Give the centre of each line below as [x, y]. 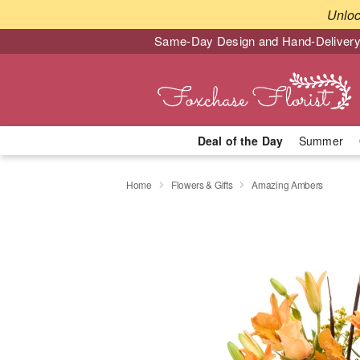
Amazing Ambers [288, 184]
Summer [321, 141]
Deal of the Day [240, 141]
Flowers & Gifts [202, 184]
